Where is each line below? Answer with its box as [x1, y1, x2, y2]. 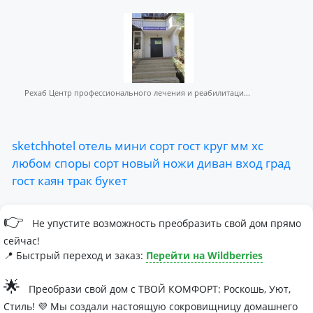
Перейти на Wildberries [146, 249, 263, 262]
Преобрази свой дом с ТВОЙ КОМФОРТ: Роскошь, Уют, [26, 282, 291, 296]
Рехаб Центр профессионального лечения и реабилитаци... [24, 87, 250, 98]
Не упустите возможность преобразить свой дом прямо [29, 217, 301, 230]
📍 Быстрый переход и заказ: [3, 249, 146, 262]
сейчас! [3, 234, 40, 247]
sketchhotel [12, 137, 75, 154]
